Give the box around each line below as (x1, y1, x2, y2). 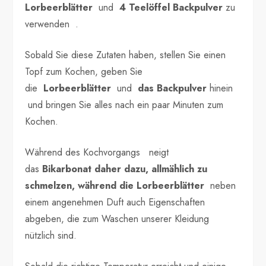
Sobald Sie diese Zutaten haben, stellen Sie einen (25, 47, 226, 62)
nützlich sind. (25, 228, 77, 242)
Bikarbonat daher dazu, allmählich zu (42, 161, 208, 176)
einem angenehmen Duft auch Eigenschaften (25, 195, 205, 209)
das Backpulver (138, 81, 207, 95)
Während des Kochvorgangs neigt (25, 145, 172, 159)
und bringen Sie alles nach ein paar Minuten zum (25, 97, 224, 112)
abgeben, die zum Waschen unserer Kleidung (25, 211, 210, 226)
